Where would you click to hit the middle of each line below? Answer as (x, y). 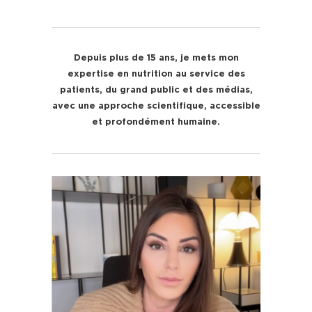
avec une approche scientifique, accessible (156, 107)
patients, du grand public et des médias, (156, 91)
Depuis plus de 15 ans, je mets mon (156, 58)
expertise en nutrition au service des (156, 75)
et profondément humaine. (156, 123)
